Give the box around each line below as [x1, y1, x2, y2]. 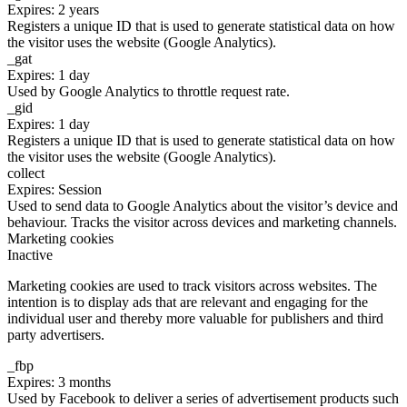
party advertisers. [7, 327, 104, 343]
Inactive [7, 247, 53, 263]
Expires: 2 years [7, 2, 99, 18]
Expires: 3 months [7, 374, 111, 391]
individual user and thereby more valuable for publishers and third [7, 311, 383, 327]
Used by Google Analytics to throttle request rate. [7, 84, 290, 100]
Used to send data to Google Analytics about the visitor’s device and [7, 198, 398, 214]
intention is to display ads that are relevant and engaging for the [7, 294, 368, 311]
